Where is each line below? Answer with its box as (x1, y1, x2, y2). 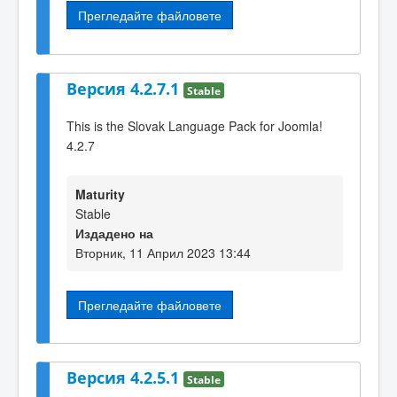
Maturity (75, 184, 125, 203)
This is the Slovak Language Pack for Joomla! (66, 117, 323, 136)
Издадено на (75, 223, 153, 242)
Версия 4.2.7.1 (66, 77, 183, 99)
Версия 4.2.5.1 (66, 367, 183, 389)
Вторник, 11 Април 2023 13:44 (75, 243, 251, 261)
